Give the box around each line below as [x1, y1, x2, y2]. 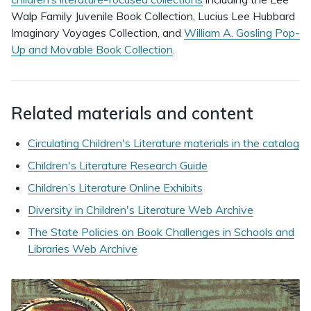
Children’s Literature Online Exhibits [28, 180, 203, 194]
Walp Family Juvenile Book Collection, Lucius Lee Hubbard [11, 9, 295, 23]
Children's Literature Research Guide [28, 158, 208, 172]
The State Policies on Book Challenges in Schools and [28, 225, 294, 239]
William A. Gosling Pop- [184, 26, 300, 40]
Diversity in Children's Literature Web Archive [28, 203, 253, 217]
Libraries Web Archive [28, 242, 137, 255]
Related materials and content [11, 103, 253, 124]
